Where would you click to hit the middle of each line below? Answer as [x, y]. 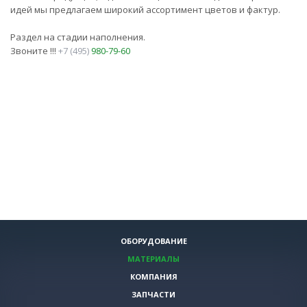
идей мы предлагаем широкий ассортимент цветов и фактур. [145, 10]
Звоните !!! [34, 51]
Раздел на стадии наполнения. [78, 37]
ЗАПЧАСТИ [153, 294]
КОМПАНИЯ [153, 277]
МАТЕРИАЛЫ [153, 259]
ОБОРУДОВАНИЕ [153, 241]
